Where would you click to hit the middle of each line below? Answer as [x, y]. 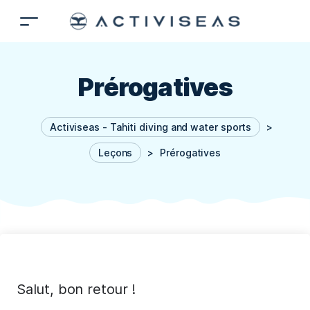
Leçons [115, 153]
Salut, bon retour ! [76, 289]
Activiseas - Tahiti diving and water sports [151, 127]
